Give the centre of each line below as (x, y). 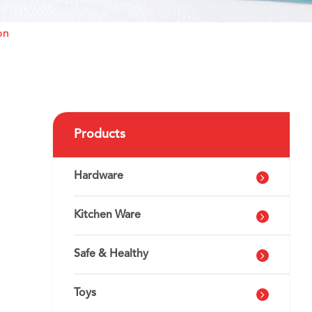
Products (100, 134)
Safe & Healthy (111, 254)
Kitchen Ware (107, 215)
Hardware (99, 176)
